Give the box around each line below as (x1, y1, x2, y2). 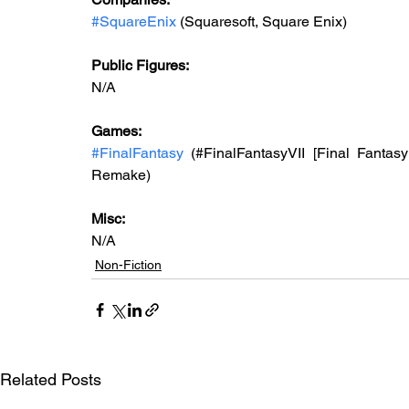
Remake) (91, 166, 151, 184)
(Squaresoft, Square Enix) (176, 13, 347, 30)
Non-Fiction (95, 257, 162, 272)
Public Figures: (91, 57, 192, 74)
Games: (91, 122, 144, 140)
